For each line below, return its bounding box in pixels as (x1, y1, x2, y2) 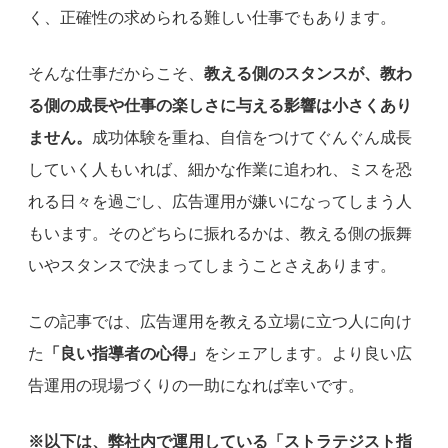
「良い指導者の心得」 (44, 344, 204, 362)
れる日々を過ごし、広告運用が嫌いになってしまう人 (28, 192, 412, 210)
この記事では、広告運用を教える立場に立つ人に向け (28, 312, 412, 330)
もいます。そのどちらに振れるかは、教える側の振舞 (28, 224, 412, 242)
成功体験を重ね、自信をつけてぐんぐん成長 (92, 128, 412, 146)
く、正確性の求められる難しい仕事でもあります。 (28, 8, 396, 26)
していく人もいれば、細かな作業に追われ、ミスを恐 (28, 160, 412, 178)
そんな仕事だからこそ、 (28, 64, 204, 82)
